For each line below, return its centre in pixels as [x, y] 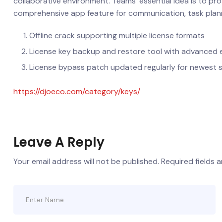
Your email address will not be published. [86, 161]
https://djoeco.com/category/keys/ [77, 91]
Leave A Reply [59, 142]
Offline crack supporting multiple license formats [117, 35]
